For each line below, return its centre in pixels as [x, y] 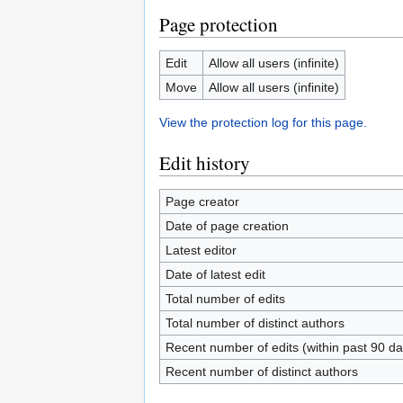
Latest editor [201, 250]
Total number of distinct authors [255, 323]
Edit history [205, 163]
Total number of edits [225, 299]
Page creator [202, 201]
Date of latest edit [215, 274]
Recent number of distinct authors [261, 372]
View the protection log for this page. [263, 122]
